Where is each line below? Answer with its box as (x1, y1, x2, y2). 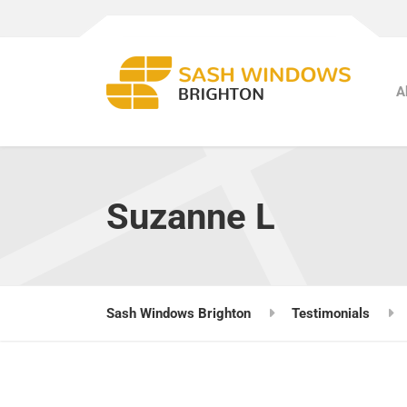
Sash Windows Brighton (106, 305, 251, 322)
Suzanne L (106, 195, 275, 238)
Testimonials (292, 305, 370, 322)
